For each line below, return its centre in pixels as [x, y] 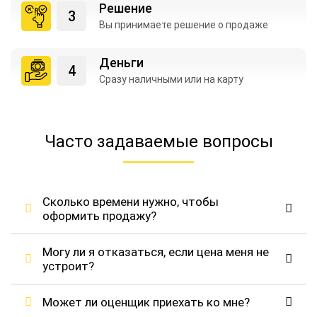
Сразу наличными [142, 79]
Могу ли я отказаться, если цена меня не [156, 252]
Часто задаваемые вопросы [158, 142]
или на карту [214, 79]
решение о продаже [221, 25]
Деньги [121, 63]
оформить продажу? [99, 216]
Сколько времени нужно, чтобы [131, 202]
